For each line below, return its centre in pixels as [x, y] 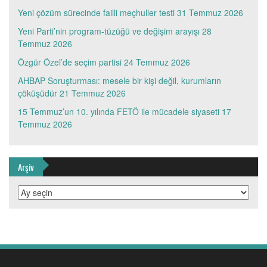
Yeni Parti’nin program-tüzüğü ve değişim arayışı [109, 31]
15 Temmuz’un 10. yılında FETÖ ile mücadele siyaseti [119, 112]
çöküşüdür [38, 93]
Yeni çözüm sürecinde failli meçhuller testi [96, 13]
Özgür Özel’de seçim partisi [70, 62]
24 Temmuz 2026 [157, 62]
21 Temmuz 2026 [93, 93]
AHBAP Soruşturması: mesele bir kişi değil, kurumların [119, 81]
